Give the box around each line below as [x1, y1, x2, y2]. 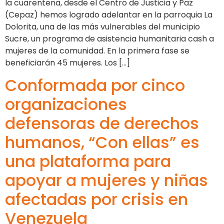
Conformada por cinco [5, 74, 185, 97]
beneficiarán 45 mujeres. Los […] [5, 56, 130, 68]
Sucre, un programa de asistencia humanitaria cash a [5, 32, 214, 44]
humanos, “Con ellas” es [5, 131, 199, 154]
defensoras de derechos [5, 112, 199, 135]
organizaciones [5, 93, 127, 116]
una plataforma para [5, 150, 171, 173]
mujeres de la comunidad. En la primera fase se [5, 44, 189, 56]
